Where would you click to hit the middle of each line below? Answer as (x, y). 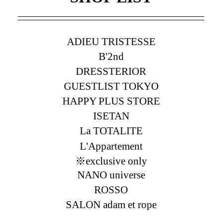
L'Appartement (111, 146)
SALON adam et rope (111, 204)
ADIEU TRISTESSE (111, 41)
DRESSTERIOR (111, 71)
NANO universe (111, 175)
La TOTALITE (111, 131)
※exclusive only (111, 161)
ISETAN (111, 116)
